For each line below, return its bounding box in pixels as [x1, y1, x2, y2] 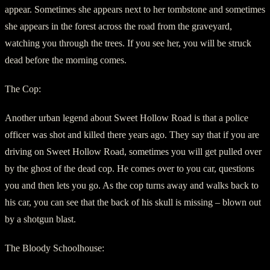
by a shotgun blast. [5, 213, 76, 224]
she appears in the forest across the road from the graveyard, [5, 20, 232, 31]
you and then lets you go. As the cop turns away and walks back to [5, 180, 259, 190]
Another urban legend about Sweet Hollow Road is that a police [5, 112, 248, 123]
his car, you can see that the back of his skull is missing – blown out [5, 196, 261, 207]
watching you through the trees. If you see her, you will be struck [5, 37, 251, 48]
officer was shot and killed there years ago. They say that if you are [5, 129, 259, 140]
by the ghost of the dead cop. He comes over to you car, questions [5, 163, 254, 174]
